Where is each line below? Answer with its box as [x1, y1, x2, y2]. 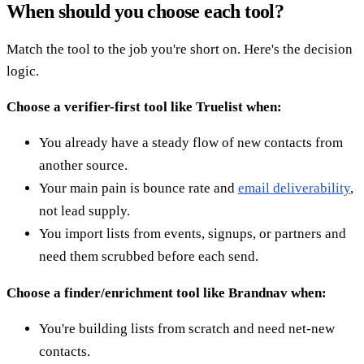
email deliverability [238, 180, 350, 196]
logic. [6, 63, 39, 79]
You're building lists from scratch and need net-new [39, 320, 335, 336]
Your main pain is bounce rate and [39, 180, 238, 196]
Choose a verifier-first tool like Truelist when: [6, 98, 282, 115]
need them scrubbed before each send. [39, 248, 258, 264]
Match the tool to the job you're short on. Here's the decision [6, 41, 353, 57]
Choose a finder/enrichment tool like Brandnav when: [6, 284, 327, 301]
